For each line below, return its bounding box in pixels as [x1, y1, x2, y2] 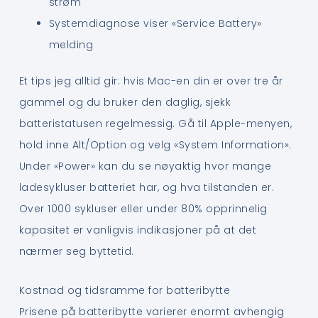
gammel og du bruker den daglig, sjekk [18, 95, 231, 110]
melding [48, 38, 94, 53]
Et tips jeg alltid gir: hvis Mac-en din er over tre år [18, 74, 283, 89]
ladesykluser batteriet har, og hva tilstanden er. [18, 180, 275, 195]
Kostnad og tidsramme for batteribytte [18, 283, 231, 297]
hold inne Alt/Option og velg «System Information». [18, 138, 292, 153]
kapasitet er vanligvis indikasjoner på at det [18, 223, 257, 238]
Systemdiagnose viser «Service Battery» [48, 16, 262, 31]
